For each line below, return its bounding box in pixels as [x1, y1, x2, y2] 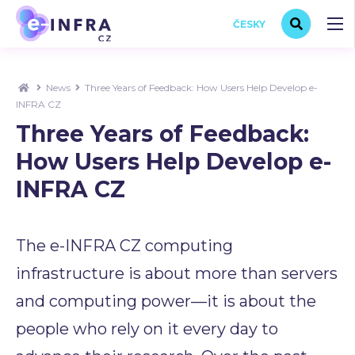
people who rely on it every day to [16, 319, 278, 338]
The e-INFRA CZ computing [16, 236, 233, 255]
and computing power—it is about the [16, 292, 316, 311]
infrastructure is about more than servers [16, 264, 338, 283]
